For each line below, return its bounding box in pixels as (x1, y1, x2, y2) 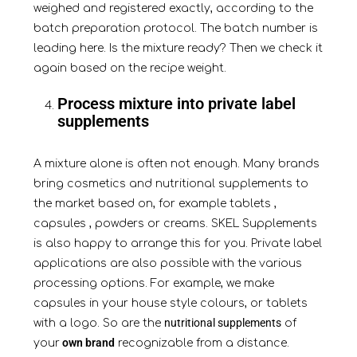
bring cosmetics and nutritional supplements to (33, 178, 308, 190)
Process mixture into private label (57, 94, 296, 114)
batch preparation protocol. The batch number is (33, 22, 318, 35)
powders (91, 218, 144, 230)
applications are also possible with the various (33, 257, 302, 270)
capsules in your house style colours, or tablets (33, 297, 308, 310)
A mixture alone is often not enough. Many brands (33, 158, 320, 171)
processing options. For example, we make (33, 277, 274, 290)
